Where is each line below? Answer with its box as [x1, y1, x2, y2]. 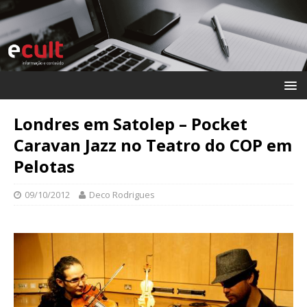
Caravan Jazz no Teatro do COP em [14, 133, 292, 156]
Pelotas [14, 154, 75, 177]
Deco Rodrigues [89, 188, 155, 201]
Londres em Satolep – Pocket [14, 112, 247, 135]
